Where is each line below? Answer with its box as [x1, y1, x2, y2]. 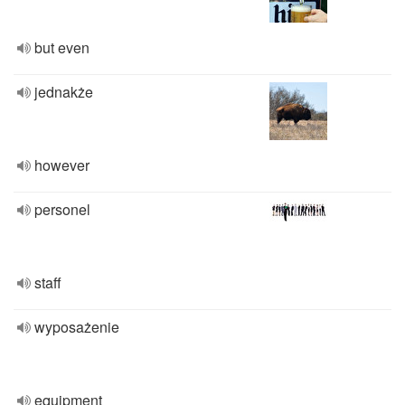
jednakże [34, 81, 93, 102]
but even [34, 37, 89, 58]
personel [34, 199, 90, 220]
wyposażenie [34, 316, 119, 337]
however [34, 155, 89, 175]
